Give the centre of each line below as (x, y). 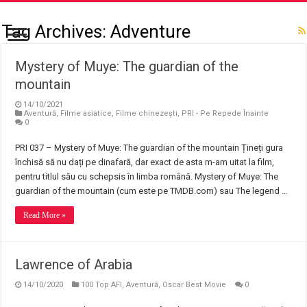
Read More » (45, 215)
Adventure (151, 32)
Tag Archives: (56, 32)
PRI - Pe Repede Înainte (225, 113)
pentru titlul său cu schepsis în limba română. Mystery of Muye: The (147, 176)
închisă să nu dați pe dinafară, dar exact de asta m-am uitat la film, (145, 162)
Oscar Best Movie (195, 285)
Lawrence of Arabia (74, 265)
